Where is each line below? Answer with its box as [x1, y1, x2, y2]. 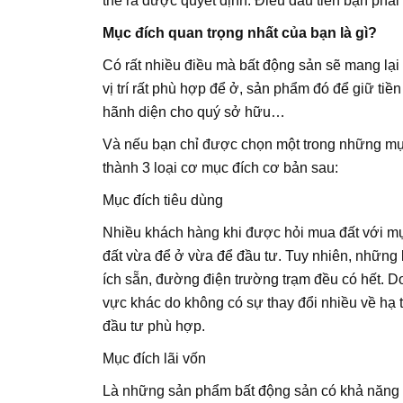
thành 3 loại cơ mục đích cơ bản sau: [103, 159, 338, 175]
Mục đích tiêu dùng [103, 192, 223, 208]
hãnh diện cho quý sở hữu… [103, 103, 285, 120]
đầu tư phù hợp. [103, 318, 205, 334]
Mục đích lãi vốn [103, 350, 206, 366]
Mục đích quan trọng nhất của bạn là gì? [103, 24, 377, 40]
